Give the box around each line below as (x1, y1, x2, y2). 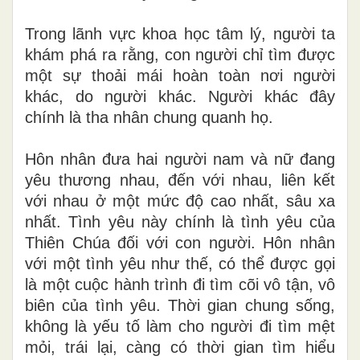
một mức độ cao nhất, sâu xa (105, 191, 336, 210)
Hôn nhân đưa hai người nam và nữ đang (25, 149, 335, 168)
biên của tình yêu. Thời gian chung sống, (25, 296, 335, 314)
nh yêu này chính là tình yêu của (83, 212, 335, 231)
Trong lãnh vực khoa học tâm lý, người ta (25, 24, 335, 43)
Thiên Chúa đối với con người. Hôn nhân (25, 233, 335, 252)
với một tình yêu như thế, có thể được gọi (25, 254, 335, 272)
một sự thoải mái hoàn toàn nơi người (25, 66, 335, 84)
